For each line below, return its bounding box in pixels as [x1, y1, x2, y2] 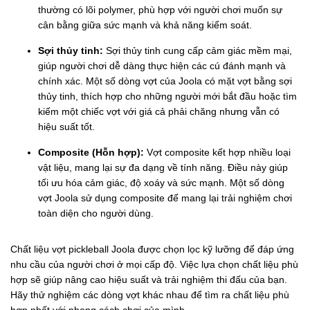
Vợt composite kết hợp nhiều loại [147, 146, 291, 158]
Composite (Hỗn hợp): [38, 146, 147, 158]
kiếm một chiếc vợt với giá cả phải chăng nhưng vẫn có [38, 105, 280, 117]
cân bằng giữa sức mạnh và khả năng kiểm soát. [38, 19, 252, 30]
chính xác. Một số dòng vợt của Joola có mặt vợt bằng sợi [38, 75, 292, 86]
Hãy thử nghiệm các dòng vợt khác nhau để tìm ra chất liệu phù [10, 289, 289, 300]
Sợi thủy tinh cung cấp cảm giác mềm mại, [103, 44, 292, 56]
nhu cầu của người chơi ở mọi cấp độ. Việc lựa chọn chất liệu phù [10, 258, 298, 270]
